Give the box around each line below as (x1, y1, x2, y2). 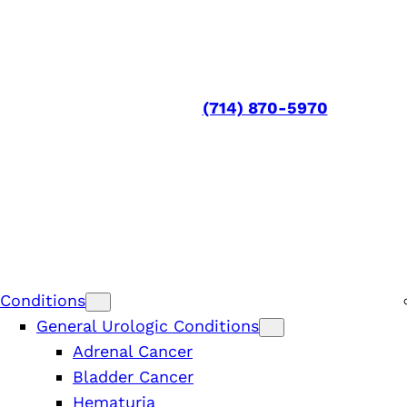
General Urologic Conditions (36, 315, 259, 335)
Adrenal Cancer (73, 341, 193, 361)
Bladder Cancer (73, 366, 194, 386)
